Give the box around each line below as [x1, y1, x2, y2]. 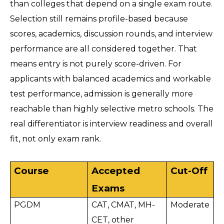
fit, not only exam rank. [10, 134, 101, 144]
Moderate [170, 200, 210, 210]
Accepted [91, 165, 140, 177]
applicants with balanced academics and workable [10, 74, 211, 84]
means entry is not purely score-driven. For [10, 59, 181, 69]
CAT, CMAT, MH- [91, 200, 155, 210]
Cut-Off [170, 165, 208, 177]
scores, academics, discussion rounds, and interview [10, 29, 212, 39]
